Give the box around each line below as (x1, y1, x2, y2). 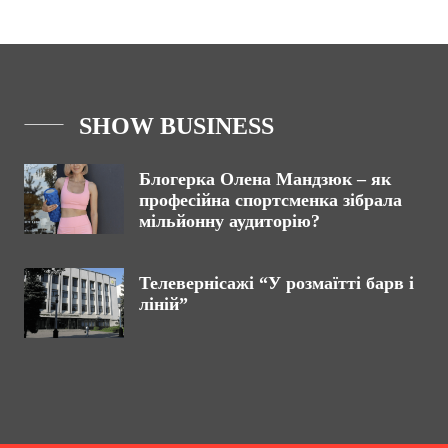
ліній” (139, 294, 188, 314)
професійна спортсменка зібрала (139, 190, 402, 210)
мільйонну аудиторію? (139, 211, 320, 231)
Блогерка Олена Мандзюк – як (139, 169, 391, 189)
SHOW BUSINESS (79, 113, 274, 139)
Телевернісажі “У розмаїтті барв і (139, 273, 414, 293)
